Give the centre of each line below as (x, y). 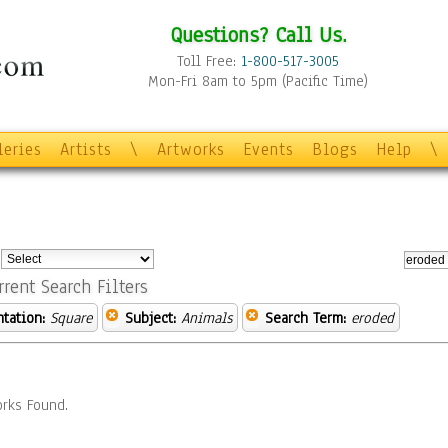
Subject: (150, 318)
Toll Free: (209, 61)
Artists (86, 149)
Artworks (191, 149)
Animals (206, 318)
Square (71, 318)
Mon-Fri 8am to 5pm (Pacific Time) (258, 81)
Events (268, 149)
